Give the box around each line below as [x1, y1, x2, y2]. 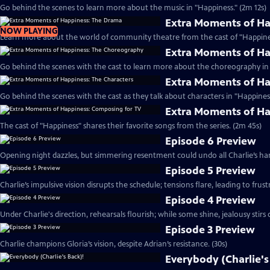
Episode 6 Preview [165, 134, 257, 148]
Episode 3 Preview [165, 223, 256, 236]
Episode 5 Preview [165, 164, 256, 177]
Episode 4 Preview [165, 193, 256, 207]
